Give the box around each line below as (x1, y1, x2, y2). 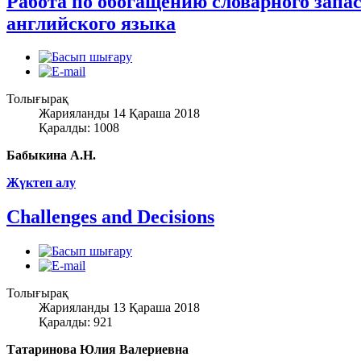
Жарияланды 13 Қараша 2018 (39, 301, 200, 315)
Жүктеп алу (6, 176, 76, 190)
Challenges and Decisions (6, 206, 214, 228)
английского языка (6, 12, 176, 34)
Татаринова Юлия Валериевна (6, 342, 189, 357)
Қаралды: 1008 (39, 121, 119, 135)
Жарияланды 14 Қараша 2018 (39, 106, 200, 121)
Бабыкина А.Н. (6, 148, 96, 163)
